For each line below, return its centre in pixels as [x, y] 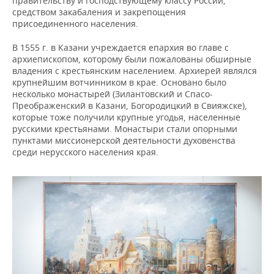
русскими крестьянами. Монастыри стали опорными [125, 128]
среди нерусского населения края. [85, 152]
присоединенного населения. [75, 23]
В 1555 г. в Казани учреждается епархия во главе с [120, 47]
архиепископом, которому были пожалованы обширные [132, 59]
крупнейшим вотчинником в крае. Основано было [119, 82]
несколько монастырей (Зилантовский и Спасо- [113, 94]
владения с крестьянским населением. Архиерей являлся [135, 70]
